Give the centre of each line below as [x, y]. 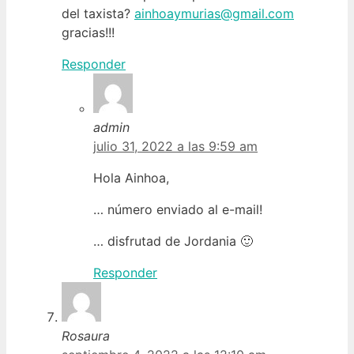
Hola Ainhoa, [131, 177]
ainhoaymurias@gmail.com [214, 13]
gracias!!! [88, 32]
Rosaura [86, 335]
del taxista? [98, 13]
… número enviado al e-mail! [178, 209]
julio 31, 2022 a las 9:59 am [175, 146]
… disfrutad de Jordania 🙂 [173, 241]
